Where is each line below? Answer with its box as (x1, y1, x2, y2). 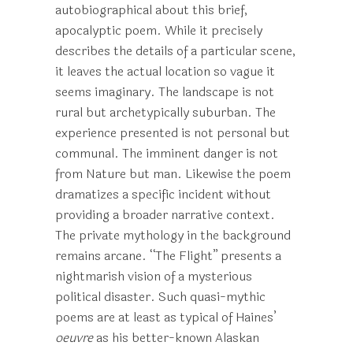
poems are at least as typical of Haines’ (55, 307, 276, 327)
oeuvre (55, 328, 93, 347)
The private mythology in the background (55, 225, 291, 245)
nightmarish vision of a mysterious (55, 266, 252, 286)
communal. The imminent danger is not (55, 143, 278, 163)
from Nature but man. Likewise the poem (55, 164, 291, 184)
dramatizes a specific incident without (55, 184, 271, 204)
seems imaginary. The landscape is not (55, 82, 274, 102)
